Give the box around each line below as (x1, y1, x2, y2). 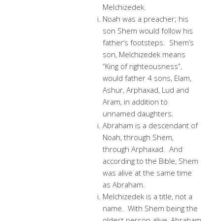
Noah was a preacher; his (103, 14, 188, 24)
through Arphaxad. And (103, 144, 183, 154)
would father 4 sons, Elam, (103, 73, 191, 83)
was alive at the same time (103, 168, 192, 178)
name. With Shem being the (103, 203, 198, 213)
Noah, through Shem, (103, 132, 174, 142)
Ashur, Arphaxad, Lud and (103, 85, 189, 95)
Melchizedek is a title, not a (103, 191, 192, 201)
